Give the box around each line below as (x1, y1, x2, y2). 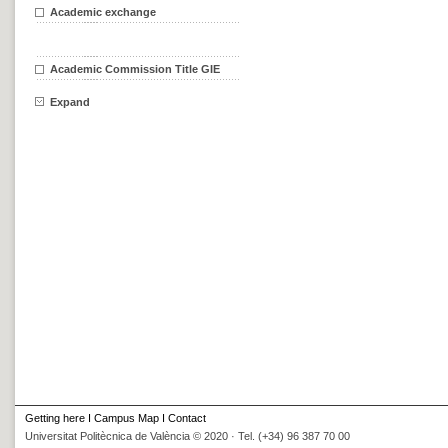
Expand (50, 96, 90, 108)
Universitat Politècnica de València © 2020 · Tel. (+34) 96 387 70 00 (25, 430, 350, 442)
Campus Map (94, 412, 159, 424)
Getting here (25, 412, 85, 424)
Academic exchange (50, 6, 156, 18)
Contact (168, 412, 206, 424)
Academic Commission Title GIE (50, 63, 220, 75)
